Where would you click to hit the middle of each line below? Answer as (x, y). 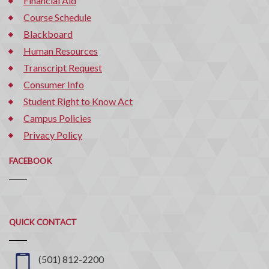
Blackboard (48, 34)
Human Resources (61, 51)
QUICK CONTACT (43, 222)
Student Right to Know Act (78, 101)
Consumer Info (54, 84)
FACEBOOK (31, 161)
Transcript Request (63, 68)
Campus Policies (57, 118)
